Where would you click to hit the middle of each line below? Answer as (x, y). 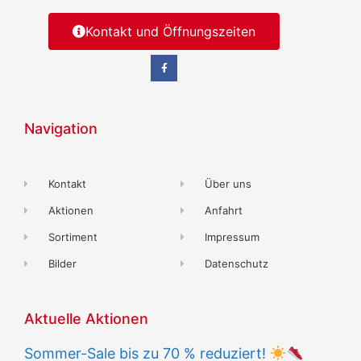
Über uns (228, 184)
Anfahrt (224, 211)
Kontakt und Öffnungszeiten (171, 31)
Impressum (232, 237)
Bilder (63, 264)
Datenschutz (237, 264)
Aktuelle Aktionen (86, 319)
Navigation (61, 129)
